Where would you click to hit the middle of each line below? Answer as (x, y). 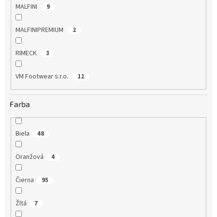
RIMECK (27, 54)
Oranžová (29, 157)
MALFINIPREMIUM (40, 30)
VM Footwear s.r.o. (42, 77)
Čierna (24, 180)
